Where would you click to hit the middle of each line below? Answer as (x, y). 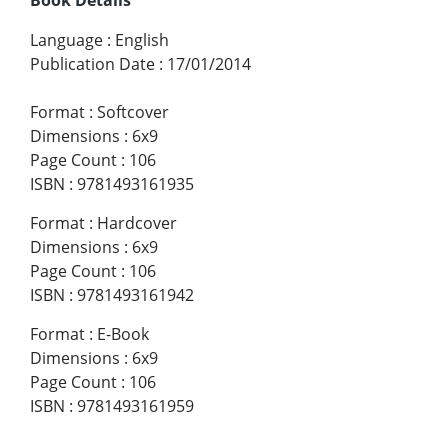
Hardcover (137, 222)
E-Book (123, 333)
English (142, 39)
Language (66, 39)
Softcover (133, 111)
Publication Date (92, 63)
